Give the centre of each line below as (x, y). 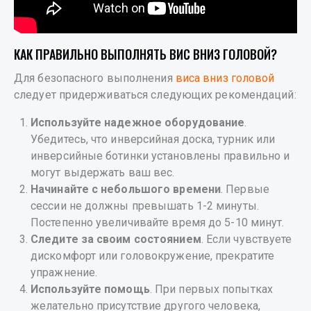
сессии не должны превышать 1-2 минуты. (145, 206)
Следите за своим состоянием (116, 239)
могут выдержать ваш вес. (103, 173)
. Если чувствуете (246, 239)
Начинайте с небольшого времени (126, 190)
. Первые (245, 190)
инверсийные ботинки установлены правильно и (160, 156)
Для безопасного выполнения (93, 78)
